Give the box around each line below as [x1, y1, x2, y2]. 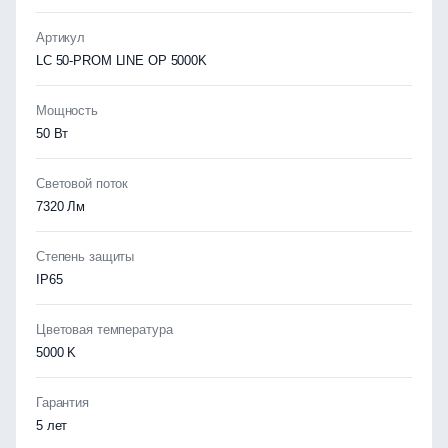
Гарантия [36, 395, 89, 410]
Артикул [36, 30, 86, 45]
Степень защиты [36, 249, 135, 264]
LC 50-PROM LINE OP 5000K [36, 53, 207, 68]
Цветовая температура [36, 322, 173, 337]
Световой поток [36, 176, 129, 191]
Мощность [36, 103, 98, 118]
